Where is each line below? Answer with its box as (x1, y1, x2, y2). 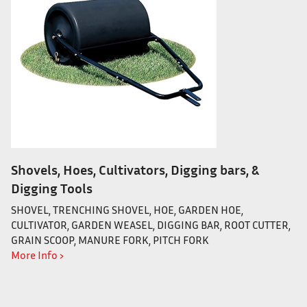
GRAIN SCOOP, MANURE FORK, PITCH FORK (11, 233, 209, 247)
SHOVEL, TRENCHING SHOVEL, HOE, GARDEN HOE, (11, 203, 243, 217)
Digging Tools (11, 180, 93, 197)
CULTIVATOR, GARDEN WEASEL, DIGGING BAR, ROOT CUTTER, (11, 218, 291, 232)
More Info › (11, 248, 64, 262)
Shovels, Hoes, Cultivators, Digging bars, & (11, 161, 259, 178)
